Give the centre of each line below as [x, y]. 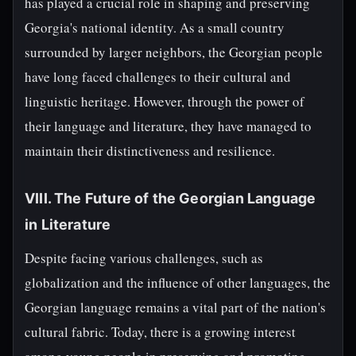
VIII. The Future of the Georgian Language [170, 198]
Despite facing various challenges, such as [144, 258]
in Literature [68, 224]
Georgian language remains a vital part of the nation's [175, 307]
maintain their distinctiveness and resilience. [150, 151]
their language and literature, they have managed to [168, 126]
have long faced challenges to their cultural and [158, 77]
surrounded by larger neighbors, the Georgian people [174, 52]
